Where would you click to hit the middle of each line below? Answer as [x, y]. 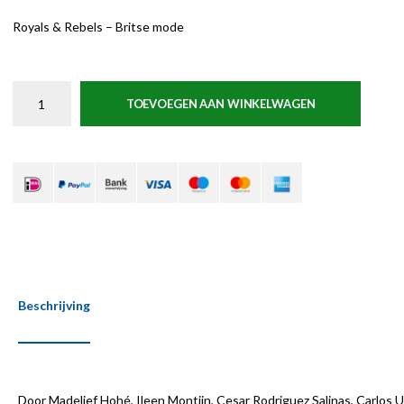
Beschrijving [54, 305]
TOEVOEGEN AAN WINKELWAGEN [220, 104]
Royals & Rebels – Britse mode [98, 27]
